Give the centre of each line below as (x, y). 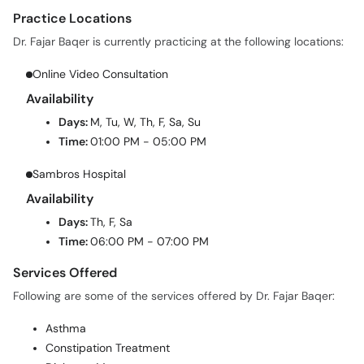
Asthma (66, 297)
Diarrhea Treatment (97, 355)
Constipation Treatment (108, 316)
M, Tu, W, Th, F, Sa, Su (145, 90)
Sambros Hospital (79, 142)
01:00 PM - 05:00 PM (148, 110)
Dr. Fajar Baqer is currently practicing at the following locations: (178, 10)
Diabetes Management (106, 336)
